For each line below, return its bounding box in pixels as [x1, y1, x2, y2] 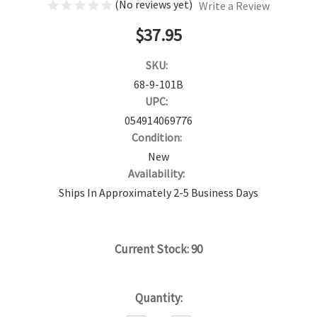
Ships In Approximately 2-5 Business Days [59, 185, 258, 200]
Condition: [131, 129, 182, 144]
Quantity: [134, 289, 183, 306]
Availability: [128, 166, 185, 180]
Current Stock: [115, 241, 191, 257]
